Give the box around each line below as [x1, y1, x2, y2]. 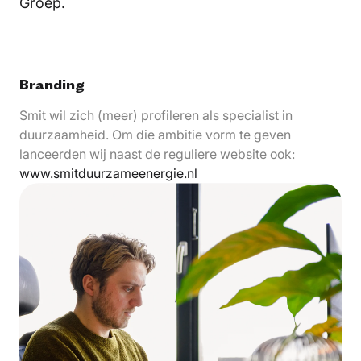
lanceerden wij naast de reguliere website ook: [19, 145, 295, 162]
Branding [19, 76, 85, 93]
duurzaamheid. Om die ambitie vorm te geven [19, 126, 291, 143]
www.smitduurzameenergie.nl [19, 164, 197, 181]
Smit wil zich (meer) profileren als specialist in [19, 106, 293, 123]
